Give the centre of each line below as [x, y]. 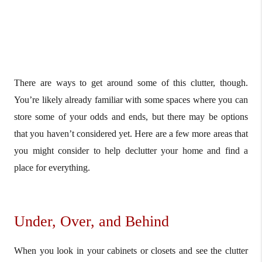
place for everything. [52, 167]
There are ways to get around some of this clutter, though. [131, 82]
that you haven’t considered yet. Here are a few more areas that [131, 133]
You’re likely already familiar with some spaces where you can [131, 99]
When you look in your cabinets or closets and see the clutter [131, 250]
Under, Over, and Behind [92, 221]
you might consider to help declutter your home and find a [131, 150]
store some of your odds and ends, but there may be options [131, 116]
